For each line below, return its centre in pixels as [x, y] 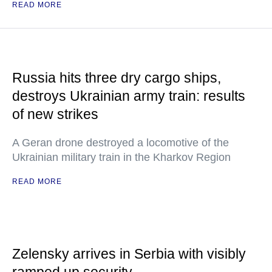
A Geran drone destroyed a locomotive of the [121, 143]
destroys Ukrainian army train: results [129, 96]
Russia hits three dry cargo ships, [117, 78]
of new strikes [55, 114]
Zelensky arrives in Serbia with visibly [129, 254]
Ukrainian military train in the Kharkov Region [121, 157]
